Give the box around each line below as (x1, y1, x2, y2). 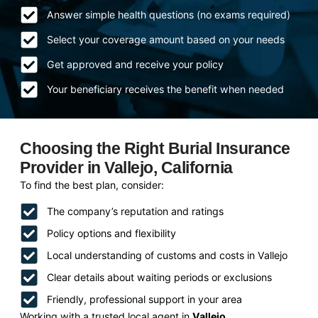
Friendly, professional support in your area (46, 293, 242, 306)
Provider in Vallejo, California (20, 158, 233, 177)
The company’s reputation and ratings (46, 205, 224, 218)
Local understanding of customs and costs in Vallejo (46, 249, 287, 262)
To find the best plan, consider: (20, 178, 165, 191)
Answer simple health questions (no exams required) (46, 9, 290, 21)
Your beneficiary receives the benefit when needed (46, 83, 284, 96)
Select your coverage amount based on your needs (46, 33, 285, 46)
